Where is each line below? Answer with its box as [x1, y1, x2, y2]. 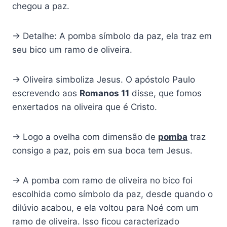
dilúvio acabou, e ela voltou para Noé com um [12, 203, 199, 213]
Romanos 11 [80, 88, 129, 99]
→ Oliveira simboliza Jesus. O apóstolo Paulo [12, 74, 195, 85]
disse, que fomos [129, 88, 202, 99]
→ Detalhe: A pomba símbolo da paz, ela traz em [12, 31, 212, 42]
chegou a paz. [12, 1, 69, 12]
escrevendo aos [12, 88, 80, 99]
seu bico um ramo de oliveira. [12, 45, 132, 55]
